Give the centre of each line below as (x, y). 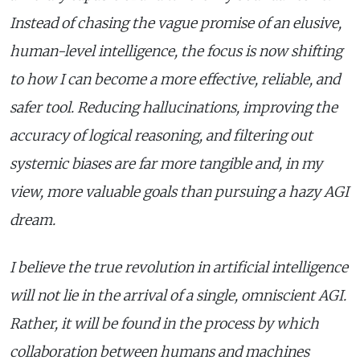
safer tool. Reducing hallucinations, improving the (174, 107)
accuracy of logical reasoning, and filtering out (161, 135)
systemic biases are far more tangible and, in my (166, 164)
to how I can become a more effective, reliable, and (175, 79)
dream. (33, 220)
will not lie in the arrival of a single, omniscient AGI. (178, 295)
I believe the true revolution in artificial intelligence (179, 267)
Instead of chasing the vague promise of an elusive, (176, 23)
